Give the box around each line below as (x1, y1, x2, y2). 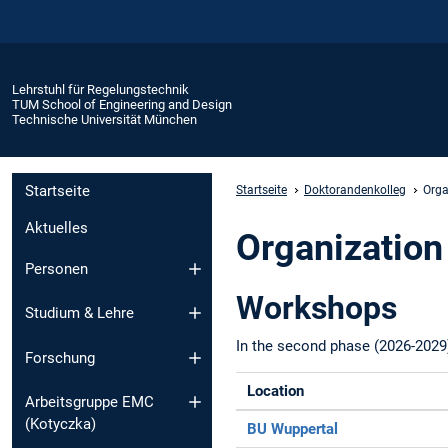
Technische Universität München (12, 111, 197, 127)
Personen (25, 259, 88, 278)
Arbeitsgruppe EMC (25, 393, 154, 412)
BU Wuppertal (247, 419, 339, 438)
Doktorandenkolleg (304, 182, 406, 197)
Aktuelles (25, 219, 88, 238)
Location (247, 381, 305, 400)
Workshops (236, 288, 397, 327)
